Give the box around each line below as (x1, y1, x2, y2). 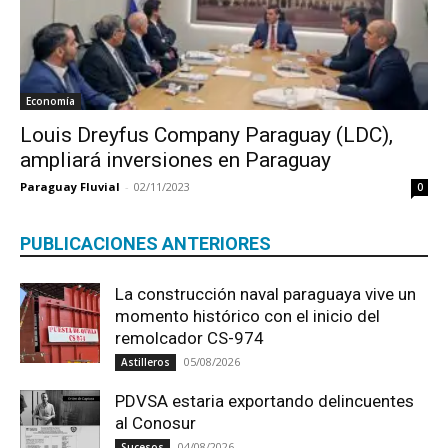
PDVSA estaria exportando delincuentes (115, 390, 414, 411)
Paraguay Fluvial (20, 178, 120, 194)
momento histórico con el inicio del (115, 305, 380, 326)
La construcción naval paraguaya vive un (115, 283, 416, 304)
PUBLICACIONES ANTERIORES (20, 232, 271, 254)
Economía (26, 93, 75, 108)
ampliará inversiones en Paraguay (20, 147, 331, 172)
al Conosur (115, 412, 196, 433)
